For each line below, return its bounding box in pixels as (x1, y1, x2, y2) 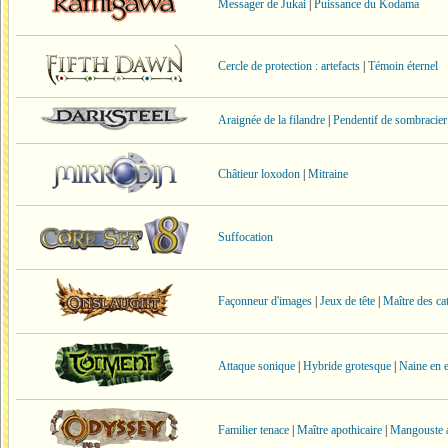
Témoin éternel (368, 59, 438, 73)
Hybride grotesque (303, 359, 391, 373)
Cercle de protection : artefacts (218, 59, 360, 73)
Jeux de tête (320, 294, 375, 308)
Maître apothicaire (297, 423, 382, 437)
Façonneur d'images (218, 294, 312, 308)
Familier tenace (218, 423, 289, 437)
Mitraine (308, 167, 348, 181)
